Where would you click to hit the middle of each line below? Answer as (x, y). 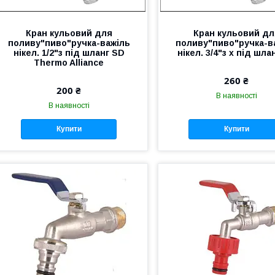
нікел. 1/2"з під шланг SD (69, 53)
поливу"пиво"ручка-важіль (69, 43)
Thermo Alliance (69, 63)
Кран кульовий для (69, 33)
